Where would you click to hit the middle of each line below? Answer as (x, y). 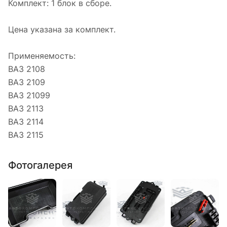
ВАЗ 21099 (29, 96)
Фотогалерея (40, 165)
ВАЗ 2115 (26, 135)
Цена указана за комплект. (62, 30)
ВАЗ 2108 (27, 69)
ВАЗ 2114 (26, 122)
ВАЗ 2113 (26, 109)
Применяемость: (42, 56)
